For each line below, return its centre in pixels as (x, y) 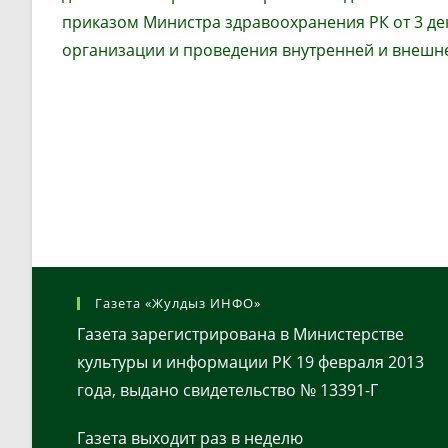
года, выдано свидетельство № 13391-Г (227, 390)
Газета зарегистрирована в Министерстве (240, 334)
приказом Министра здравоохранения (215, 22)
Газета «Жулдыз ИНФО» (178, 303)
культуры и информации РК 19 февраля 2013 (250, 362)
